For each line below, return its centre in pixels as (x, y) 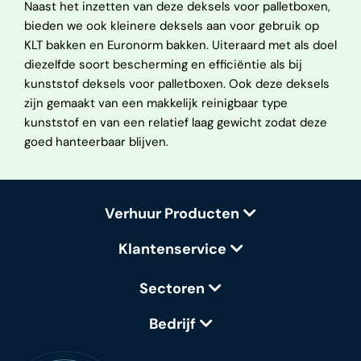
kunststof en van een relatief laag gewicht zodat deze (176, 122)
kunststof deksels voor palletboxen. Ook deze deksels (177, 84)
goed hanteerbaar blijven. (96, 142)
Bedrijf (172, 324)
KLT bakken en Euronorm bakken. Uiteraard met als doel (180, 45)
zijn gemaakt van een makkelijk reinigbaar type (156, 103)
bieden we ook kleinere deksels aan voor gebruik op (172, 26)
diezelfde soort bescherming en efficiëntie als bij (163, 64)
